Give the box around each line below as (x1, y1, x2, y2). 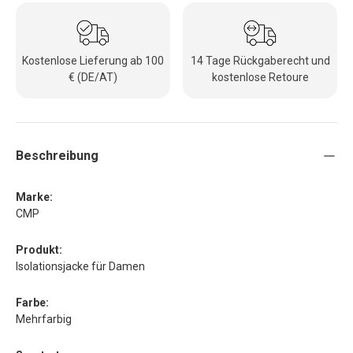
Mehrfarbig (16, 312, 72, 325)
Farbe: (16, 295, 49, 309)
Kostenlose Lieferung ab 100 (22, 54, 164, 67)
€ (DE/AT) (69, 70, 117, 84)
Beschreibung (16, 147, 98, 163)
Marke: (16, 190, 53, 203)
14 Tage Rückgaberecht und (190, 54, 330, 67)
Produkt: (16, 243, 62, 256)
